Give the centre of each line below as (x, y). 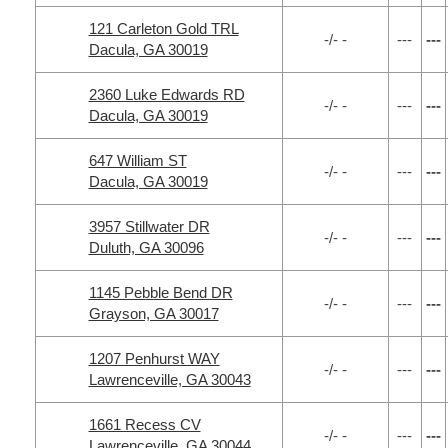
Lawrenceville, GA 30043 (169, 379)
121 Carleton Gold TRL (163, 28)
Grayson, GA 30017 (153, 313)
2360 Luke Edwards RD (166, 94)
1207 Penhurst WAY (154, 358)
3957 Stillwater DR (149, 226)
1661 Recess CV (144, 424)
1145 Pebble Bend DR (160, 292)
